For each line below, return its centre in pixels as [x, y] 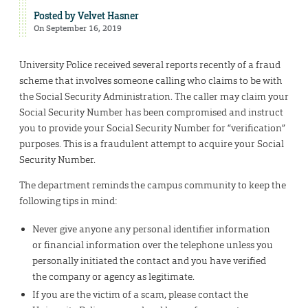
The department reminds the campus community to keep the [153, 185]
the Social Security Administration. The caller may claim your [154, 97]
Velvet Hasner [108, 16]
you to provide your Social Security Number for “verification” [152, 128]
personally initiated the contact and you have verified [149, 260]
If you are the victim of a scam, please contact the [140, 295]
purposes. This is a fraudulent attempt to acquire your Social [152, 144]
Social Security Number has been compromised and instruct [151, 112]
